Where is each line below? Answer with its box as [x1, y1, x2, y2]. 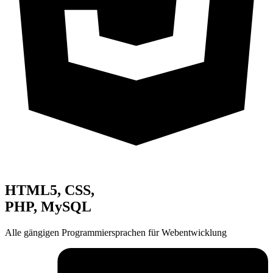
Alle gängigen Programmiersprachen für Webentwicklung [5, 227, 227, 238]
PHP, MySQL [5, 199, 91, 215]
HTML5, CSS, [5, 182, 94, 199]
